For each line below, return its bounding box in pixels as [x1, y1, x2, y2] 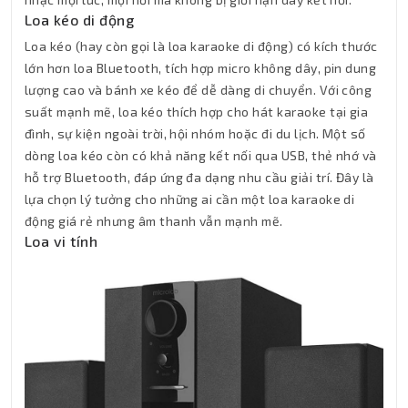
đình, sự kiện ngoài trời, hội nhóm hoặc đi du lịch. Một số [25, 125, 366, 141]
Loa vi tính [25, 231, 98, 250]
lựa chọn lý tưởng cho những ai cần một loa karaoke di [25, 190, 355, 207]
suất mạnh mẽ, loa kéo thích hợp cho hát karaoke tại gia [25, 103, 369, 119]
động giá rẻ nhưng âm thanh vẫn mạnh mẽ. [25, 212, 283, 229]
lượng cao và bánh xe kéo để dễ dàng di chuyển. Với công [25, 81, 372, 97]
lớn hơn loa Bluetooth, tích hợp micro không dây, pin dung [25, 59, 377, 76]
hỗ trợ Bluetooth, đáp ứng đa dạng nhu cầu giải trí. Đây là [25, 168, 374, 185]
